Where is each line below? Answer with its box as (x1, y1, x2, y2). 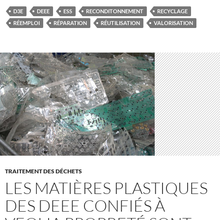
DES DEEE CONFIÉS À (5, 195, 165, 216)
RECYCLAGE (157, 8, 188, 15)
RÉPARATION (54, 20, 87, 27)
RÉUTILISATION (101, 20, 140, 27)
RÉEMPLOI (13, 20, 40, 27)
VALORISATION (154, 20, 193, 27)
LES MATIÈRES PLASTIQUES (5, 178, 208, 198)
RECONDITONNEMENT (86, 8, 143, 15)
